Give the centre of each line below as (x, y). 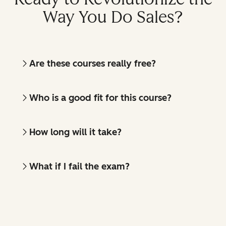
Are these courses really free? (93, 64)
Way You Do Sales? (113, 17)
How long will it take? (75, 132)
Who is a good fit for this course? (100, 98)
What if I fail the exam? (79, 166)
